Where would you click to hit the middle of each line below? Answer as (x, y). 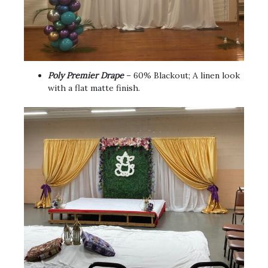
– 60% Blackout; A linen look (182, 75)
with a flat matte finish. (94, 88)
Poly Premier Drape (86, 75)
